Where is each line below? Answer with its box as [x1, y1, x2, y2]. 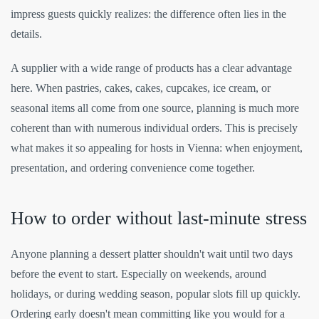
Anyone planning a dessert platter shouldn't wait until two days [11, 248, 293, 261]
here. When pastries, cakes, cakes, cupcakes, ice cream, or [11, 82, 271, 95]
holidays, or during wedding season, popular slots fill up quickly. [11, 288, 300, 300]
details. [11, 28, 42, 41]
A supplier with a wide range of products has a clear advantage [11, 62, 292, 75]
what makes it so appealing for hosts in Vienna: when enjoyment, [11, 142, 303, 155]
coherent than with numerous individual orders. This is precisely [11, 122, 298, 135]
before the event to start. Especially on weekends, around [11, 268, 266, 281]
